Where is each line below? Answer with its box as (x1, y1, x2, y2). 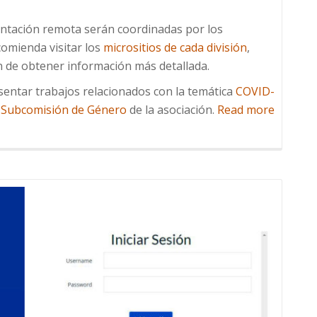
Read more (217, 102, 275, 118)
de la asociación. (127, 102, 217, 118)
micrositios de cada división (103, 40, 247, 56)
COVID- (236, 83, 275, 100)
